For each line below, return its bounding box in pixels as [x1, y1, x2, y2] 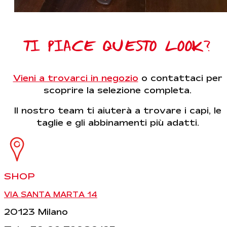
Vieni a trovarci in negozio [13, 73, 138, 83]
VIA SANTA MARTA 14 [4, 191, 97, 199]
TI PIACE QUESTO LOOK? [24, 33, 211, 62]
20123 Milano [4, 207, 68, 217]
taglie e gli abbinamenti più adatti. [36, 118, 199, 128]
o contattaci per [138, 73, 222, 83]
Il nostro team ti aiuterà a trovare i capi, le [14, 105, 221, 116]
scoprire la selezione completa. [44, 85, 192, 95]
